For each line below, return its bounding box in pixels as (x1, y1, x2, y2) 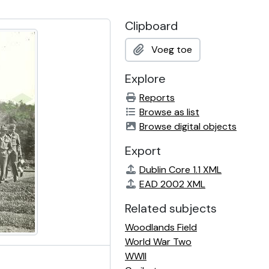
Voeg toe (151, 43, 192, 56)
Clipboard (125, 18, 178, 34)
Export (125, 143, 161, 159)
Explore (125, 71, 166, 86)
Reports (139, 91, 175, 104)
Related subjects (125, 201, 217, 216)
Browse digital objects (139, 120, 237, 133)
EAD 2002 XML (139, 178, 205, 190)
